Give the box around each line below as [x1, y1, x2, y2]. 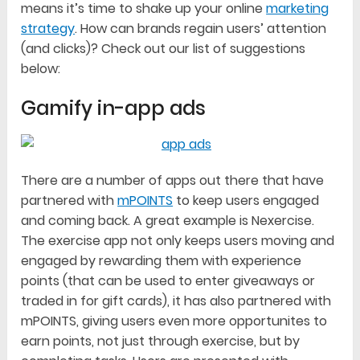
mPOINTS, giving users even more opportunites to [21, 312, 328, 331]
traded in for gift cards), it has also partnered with [21, 292, 332, 311]
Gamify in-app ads [21, 95, 207, 122]
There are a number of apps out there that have [21, 171, 325, 190]
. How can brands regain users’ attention [75, 19, 327, 39]
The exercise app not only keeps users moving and [21, 231, 335, 251]
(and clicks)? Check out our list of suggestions [21, 39, 306, 59]
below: [21, 59, 61, 79]
